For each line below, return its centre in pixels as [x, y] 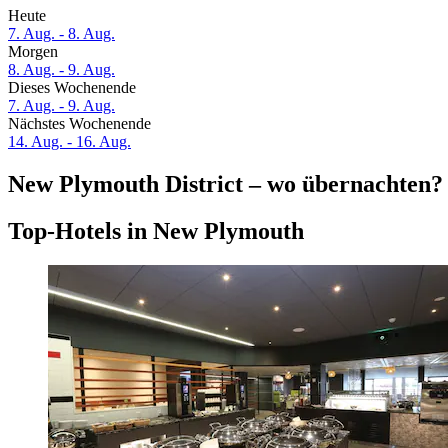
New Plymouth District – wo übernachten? [225, 184]
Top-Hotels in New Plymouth [156, 230]
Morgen [33, 52]
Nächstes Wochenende [79, 124]
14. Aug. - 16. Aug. [69, 142]
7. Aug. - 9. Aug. [61, 106]
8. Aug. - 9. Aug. [61, 70]
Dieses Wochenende [72, 88]
